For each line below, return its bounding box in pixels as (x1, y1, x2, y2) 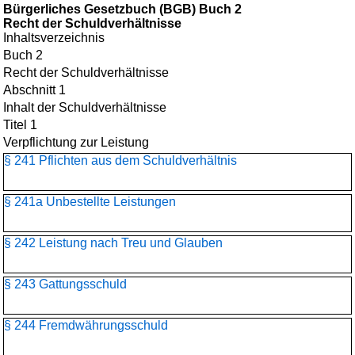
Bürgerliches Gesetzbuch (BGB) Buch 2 (3, 2, 242, 16)
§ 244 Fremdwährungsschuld (4, 319, 168, 332)
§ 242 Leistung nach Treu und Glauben (4, 236, 223, 250)
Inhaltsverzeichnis (3, 31, 105, 44)
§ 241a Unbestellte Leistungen (4, 195, 176, 208)
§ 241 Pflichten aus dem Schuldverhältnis (4, 154, 237, 167)
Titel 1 (3, 118, 37, 132)
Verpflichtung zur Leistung (3, 136, 149, 149)
